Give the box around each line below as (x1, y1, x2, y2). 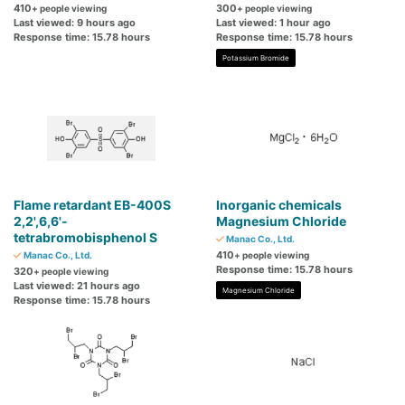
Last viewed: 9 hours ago (14, 16, 136, 30)
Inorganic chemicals (216, 197, 342, 213)
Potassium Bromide (222, 53, 289, 63)
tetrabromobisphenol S (14, 230, 157, 246)
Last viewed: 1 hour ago (216, 16, 331, 30)
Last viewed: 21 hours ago (14, 279, 140, 293)
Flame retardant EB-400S (14, 197, 171, 213)
